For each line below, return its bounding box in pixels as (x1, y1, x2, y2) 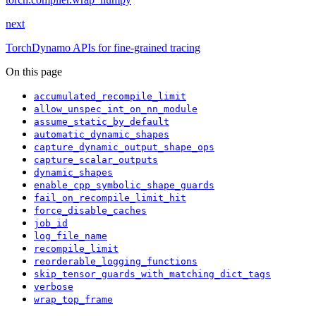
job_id (34, 218, 68, 229)
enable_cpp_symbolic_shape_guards (34, 180, 214, 191)
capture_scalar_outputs (34, 154, 158, 166)
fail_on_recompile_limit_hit (34, 193, 186, 204)
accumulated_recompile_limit (34, 91, 186, 102)
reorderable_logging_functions (34, 256, 197, 267)
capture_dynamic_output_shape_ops (34, 142, 214, 153)
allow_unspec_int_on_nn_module (34, 104, 197, 115)
